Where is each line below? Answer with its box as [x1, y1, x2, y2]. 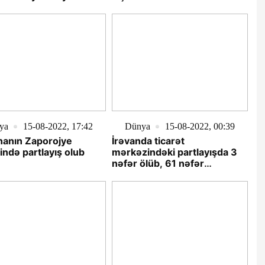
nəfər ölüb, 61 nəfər [111, 157, 204, 170]
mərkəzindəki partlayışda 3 [111, 146, 237, 159]
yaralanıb [111, 169, 154, 181]
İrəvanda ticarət [111, 135, 185, 147]
